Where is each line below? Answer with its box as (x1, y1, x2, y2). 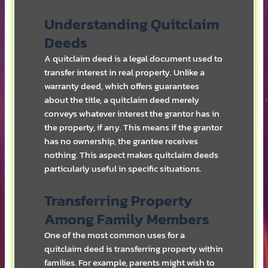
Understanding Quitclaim (44, 13, 220, 36)
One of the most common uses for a (44, 228, 185, 242)
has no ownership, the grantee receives (44, 135, 199, 148)
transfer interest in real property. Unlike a (44, 66, 205, 80)
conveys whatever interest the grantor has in (44, 107, 220, 121)
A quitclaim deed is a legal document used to (44, 52, 223, 66)
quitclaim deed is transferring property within (44, 242, 224, 255)
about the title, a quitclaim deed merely (44, 93, 200, 107)
